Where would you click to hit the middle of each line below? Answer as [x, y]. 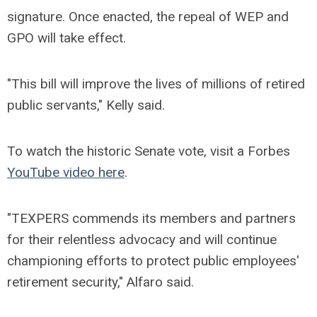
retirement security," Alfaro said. [100, 282]
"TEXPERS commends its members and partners [151, 218]
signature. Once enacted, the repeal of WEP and [148, 16]
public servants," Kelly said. [86, 105]
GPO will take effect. [67, 38]
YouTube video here [66, 172]
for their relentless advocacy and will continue [142, 239]
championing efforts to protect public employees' [153, 260]
